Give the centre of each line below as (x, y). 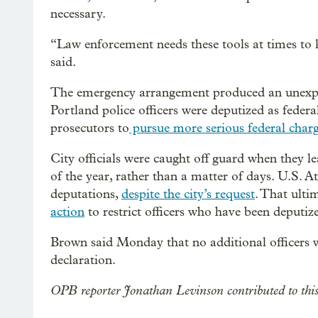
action (67, 212)
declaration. (83, 260)
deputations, (86, 194)
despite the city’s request (188, 194)
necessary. (78, 13)
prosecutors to (90, 128)
